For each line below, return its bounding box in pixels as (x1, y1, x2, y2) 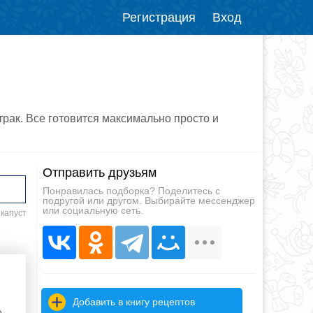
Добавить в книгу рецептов (73, 296, 196, 307)
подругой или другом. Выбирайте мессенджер (43, 194, 255, 206)
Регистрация (122, 10, 196, 24)
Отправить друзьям (43, 165, 156, 180)
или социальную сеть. (43, 204, 143, 216)
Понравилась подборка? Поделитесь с (43, 184, 220, 196)
